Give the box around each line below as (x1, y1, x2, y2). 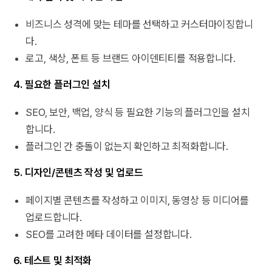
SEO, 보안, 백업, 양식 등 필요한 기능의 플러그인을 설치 (25, 106, 250, 119)
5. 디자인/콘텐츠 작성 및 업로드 (13, 166, 143, 179)
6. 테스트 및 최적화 (13, 254, 92, 267)
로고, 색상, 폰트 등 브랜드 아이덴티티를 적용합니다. (25, 52, 236, 65)
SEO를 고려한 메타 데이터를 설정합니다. (25, 228, 192, 241)
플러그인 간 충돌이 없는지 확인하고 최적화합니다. (25, 140, 229, 153)
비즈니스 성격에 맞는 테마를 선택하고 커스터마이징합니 (25, 18, 253, 31)
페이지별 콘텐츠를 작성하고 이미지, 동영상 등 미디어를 (25, 194, 249, 207)
